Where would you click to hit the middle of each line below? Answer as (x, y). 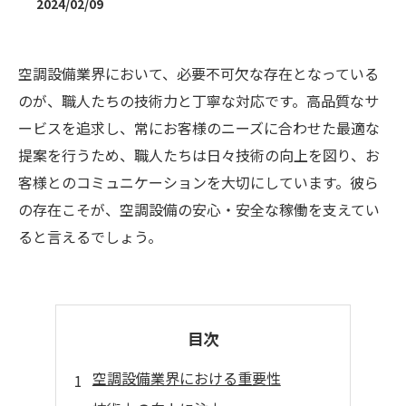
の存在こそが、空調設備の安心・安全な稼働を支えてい (199, 209)
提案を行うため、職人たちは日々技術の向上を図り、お (199, 155)
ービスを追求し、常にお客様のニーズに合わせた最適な (199, 128)
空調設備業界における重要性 (186, 378)
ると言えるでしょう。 (90, 237)
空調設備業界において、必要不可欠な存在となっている (198, 73)
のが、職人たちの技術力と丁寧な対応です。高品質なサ (198, 101)
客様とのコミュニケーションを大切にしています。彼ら (198, 182)
